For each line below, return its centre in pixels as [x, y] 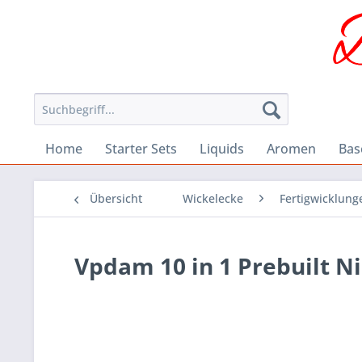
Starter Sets [141, 149]
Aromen [291, 149]
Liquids [222, 149]
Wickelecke [213, 199]
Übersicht [116, 199]
